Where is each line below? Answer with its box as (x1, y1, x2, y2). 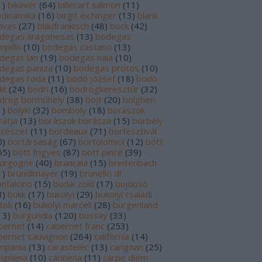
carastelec (47, 241, 89, 253)
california (94, 230, 129, 242)
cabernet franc (46, 220, 105, 232)
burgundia (13, 209, 53, 221)
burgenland (113, 199, 158, 211)
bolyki (8, 104, 30, 116)
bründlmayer (8, 167, 58, 179)
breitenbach (109, 157, 157, 168)
